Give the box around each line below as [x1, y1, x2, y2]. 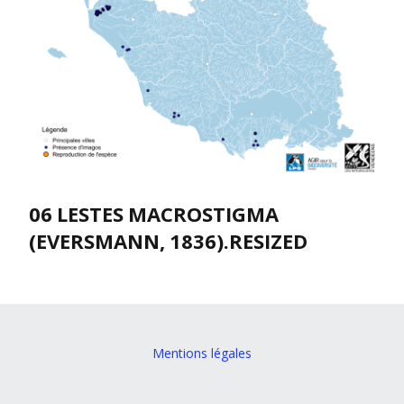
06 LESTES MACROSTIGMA [29, 200, 279, 228]
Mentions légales [152, 344, 252, 363]
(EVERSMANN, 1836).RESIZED [29, 227, 308, 255]
